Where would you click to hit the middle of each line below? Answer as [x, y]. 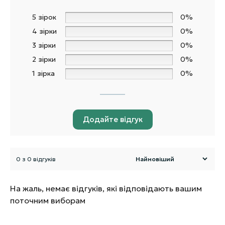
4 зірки [44, 31]
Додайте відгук [113, 119]
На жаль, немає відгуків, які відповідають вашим [106, 188]
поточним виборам [48, 200]
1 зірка [43, 73]
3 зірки [44, 45]
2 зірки [44, 59]
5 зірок [44, 17]
